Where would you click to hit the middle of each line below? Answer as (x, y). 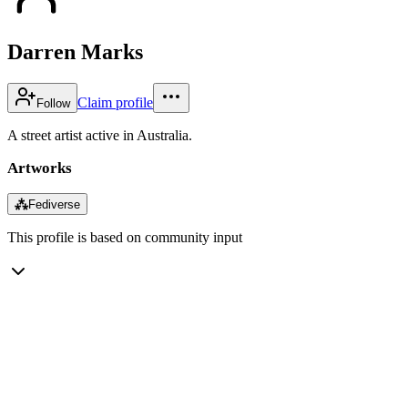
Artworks (40, 168)
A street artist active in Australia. (100, 135)
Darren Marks (75, 51)
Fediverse (54, 204)
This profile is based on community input (125, 237)
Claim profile (115, 102)
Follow (53, 103)
